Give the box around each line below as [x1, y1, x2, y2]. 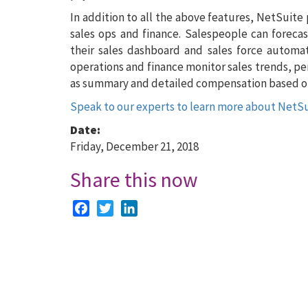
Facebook [89, 199, 134, 214]
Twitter [113, 199, 149, 214]
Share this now [70, 166, 198, 192]
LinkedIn [137, 199, 178, 214]
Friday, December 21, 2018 [70, 139, 199, 154]
